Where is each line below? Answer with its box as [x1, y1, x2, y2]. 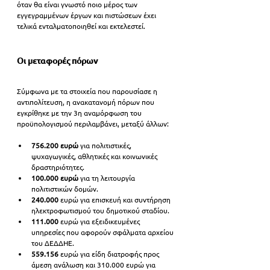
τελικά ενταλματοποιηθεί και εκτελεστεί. [17, 21, 145, 31]
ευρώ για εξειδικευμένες [58, 216, 142, 226]
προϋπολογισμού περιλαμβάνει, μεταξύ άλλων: [17, 119, 169, 128]
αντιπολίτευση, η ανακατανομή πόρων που [17, 97, 156, 107]
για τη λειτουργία [78, 173, 137, 183]
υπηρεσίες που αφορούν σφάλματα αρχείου [31, 227, 175, 237]
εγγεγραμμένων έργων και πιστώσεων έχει [17, 10, 158, 20]
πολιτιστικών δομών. [31, 184, 98, 193]
